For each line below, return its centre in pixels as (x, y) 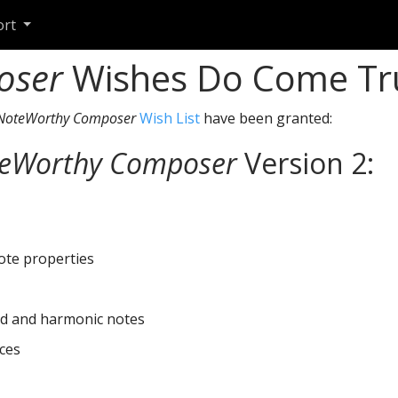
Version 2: (306, 163)
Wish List (170, 118)
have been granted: (266, 118)
